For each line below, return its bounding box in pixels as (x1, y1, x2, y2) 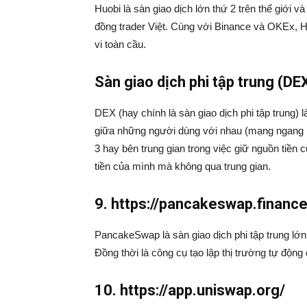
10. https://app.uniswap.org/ (95, 282, 285, 299)
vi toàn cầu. (95, 38, 146, 51)
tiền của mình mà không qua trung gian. (95, 160, 271, 173)
